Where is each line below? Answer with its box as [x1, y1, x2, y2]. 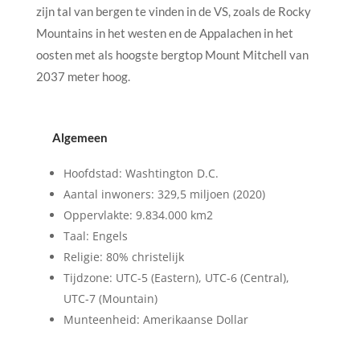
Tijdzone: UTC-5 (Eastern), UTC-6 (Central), [63, 269, 289, 285]
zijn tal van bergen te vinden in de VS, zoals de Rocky [35, 3, 311, 18]
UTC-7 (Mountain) [63, 290, 157, 306]
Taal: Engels [63, 227, 128, 243]
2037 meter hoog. [35, 68, 130, 84]
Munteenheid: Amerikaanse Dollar [63, 311, 248, 327]
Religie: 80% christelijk [63, 248, 184, 264]
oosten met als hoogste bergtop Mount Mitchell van [35, 47, 309, 62]
